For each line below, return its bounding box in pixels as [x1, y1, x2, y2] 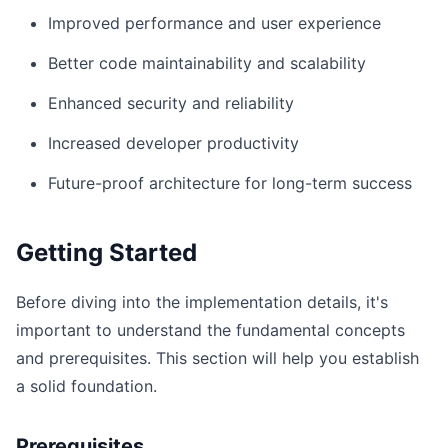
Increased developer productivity [48, 133, 299, 153]
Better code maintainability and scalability [48, 53, 366, 73]
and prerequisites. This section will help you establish [16, 348, 419, 368]
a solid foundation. [16, 376, 157, 396]
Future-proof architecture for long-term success [48, 173, 412, 193]
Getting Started [16, 238, 197, 267]
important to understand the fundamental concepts [16, 320, 405, 340]
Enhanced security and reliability [48, 93, 294, 113]
